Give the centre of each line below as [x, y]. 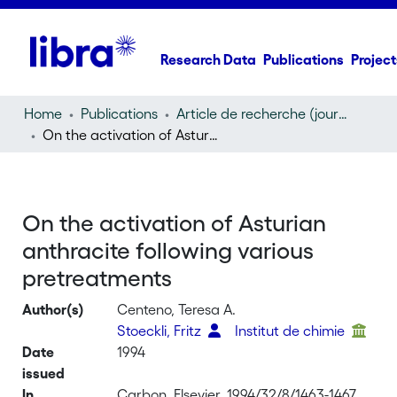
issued [44, 373]
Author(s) [54, 309]
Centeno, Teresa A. [177, 309]
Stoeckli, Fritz [161, 331]
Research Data [209, 59]
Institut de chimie [292, 331]
